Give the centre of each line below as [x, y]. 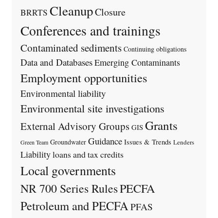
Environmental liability [63, 93]
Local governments [68, 171]
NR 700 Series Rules [69, 189]
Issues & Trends [147, 142]
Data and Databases [56, 62]
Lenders [183, 142]
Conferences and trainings [90, 31]
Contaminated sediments [71, 48]
